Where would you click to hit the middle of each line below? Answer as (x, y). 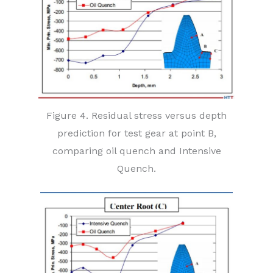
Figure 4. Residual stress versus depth (136, 115)
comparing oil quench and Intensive (136, 151)
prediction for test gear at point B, (136, 133)
